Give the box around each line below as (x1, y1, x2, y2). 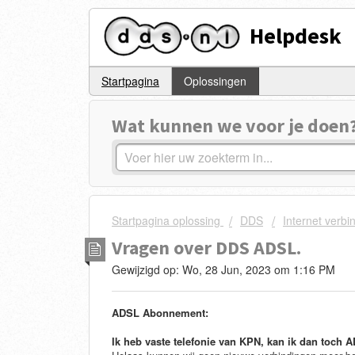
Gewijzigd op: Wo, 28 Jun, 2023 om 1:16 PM (112, 261, 335, 277)
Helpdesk (250, 21, 342, 50)
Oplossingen (184, 73, 246, 90)
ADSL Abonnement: (112, 305, 208, 321)
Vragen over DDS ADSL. (112, 235, 301, 260)
